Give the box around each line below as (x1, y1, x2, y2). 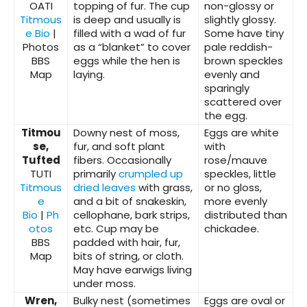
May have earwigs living (73, 262, 192, 278)
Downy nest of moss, (73, 125, 180, 140)
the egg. (204, 108, 247, 123)
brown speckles (204, 53, 283, 69)
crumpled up (119, 167, 183, 182)
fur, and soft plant (73, 139, 165, 154)
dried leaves (73, 180, 136, 195)
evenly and (204, 67, 260, 82)
